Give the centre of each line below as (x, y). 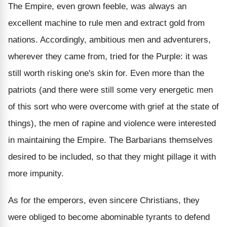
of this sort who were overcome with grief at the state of (113, 106)
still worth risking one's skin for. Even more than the (106, 73)
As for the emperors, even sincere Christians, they (104, 200)
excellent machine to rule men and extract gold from (106, 23)
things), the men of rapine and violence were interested (112, 123)
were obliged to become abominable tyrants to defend (109, 217)
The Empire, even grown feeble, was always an (97, 6)
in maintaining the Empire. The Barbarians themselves (110, 140)
